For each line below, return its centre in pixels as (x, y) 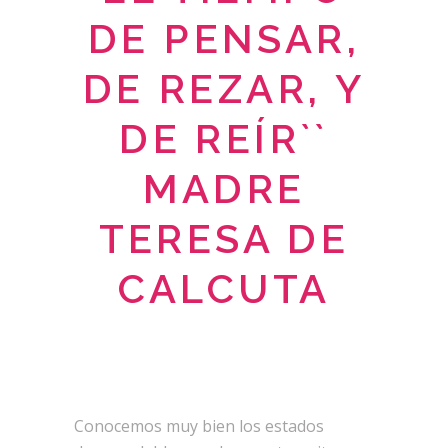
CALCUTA (224, 288)
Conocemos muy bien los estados (199, 425)
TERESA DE (224, 238)
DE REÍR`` (224, 138)
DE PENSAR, (224, 38)
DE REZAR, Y (224, 88)
